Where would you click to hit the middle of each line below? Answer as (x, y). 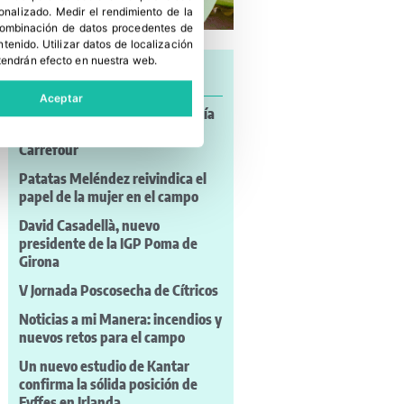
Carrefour (48, 149)
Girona (39, 261)
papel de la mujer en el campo (108, 196)
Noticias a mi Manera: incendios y (120, 319)
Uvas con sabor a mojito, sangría (116, 113)
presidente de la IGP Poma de (108, 243)
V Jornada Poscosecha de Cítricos (118, 290)
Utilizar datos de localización (118, 44)
